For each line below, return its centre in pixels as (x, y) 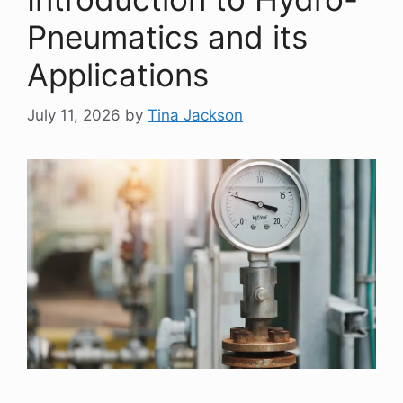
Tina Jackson (195, 115)
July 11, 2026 (74, 115)
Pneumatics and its (167, 37)
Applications (118, 75)
